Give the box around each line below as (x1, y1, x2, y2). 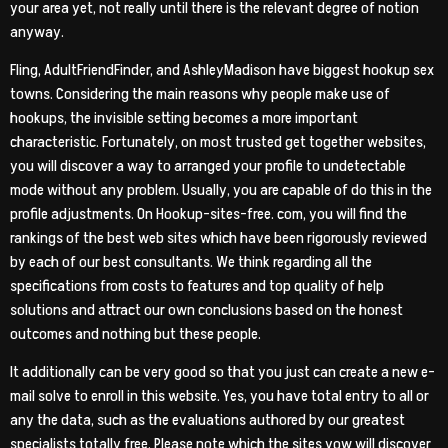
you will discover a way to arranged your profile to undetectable (10, 154, 406, 177)
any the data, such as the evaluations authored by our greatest (10, 409, 405, 432)
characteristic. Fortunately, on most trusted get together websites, (10, 130, 426, 153)
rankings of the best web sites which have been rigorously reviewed (10, 226, 427, 249)
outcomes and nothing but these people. (10, 322, 261, 345)
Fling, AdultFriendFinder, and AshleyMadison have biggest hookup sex (10, 58, 434, 81)
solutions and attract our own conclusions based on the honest (10, 298, 403, 321)
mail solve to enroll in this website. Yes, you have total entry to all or (10, 385, 429, 408)
